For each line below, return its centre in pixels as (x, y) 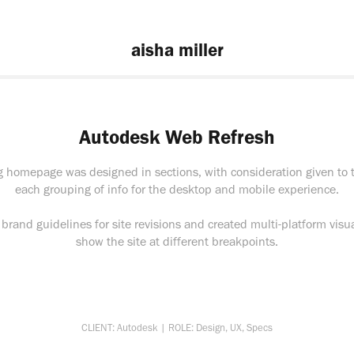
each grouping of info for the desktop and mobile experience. (177, 189)
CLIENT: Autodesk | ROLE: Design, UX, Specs (177, 328)
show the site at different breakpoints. (177, 241)
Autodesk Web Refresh (177, 137)
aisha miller (177, 49)
